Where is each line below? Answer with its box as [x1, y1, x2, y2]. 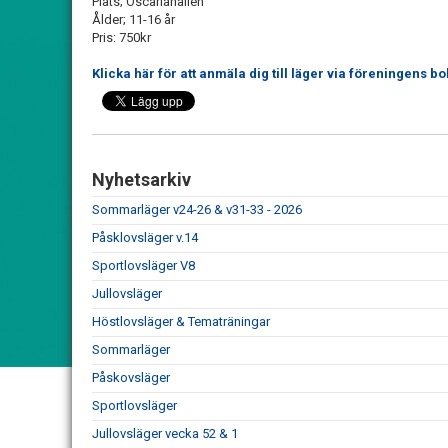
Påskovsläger [92, 370, 170, 385]
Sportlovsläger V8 [92, 258, 195, 273]
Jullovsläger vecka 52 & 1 [92, 426, 238, 441]
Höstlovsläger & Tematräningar [92, 314, 270, 329]
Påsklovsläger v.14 [92, 230, 198, 245]
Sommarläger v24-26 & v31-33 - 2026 [92, 202, 302, 217]
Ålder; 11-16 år [92, 12, 175, 27]
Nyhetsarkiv [92, 169, 191, 190]
